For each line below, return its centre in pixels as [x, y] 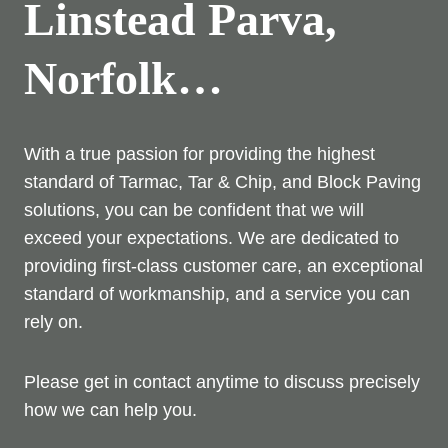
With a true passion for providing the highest [199, 153]
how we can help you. [110, 409]
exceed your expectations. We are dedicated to [211, 237]
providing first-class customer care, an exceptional [223, 265]
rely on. [53, 321]
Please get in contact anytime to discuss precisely [222, 381]
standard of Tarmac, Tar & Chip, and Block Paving [222, 181]
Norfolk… [123, 78]
